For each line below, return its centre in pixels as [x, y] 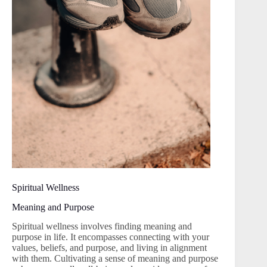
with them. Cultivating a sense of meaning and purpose [115, 259]
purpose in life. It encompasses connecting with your [111, 237]
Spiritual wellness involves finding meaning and [102, 226]
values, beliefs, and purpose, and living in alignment [109, 248]
